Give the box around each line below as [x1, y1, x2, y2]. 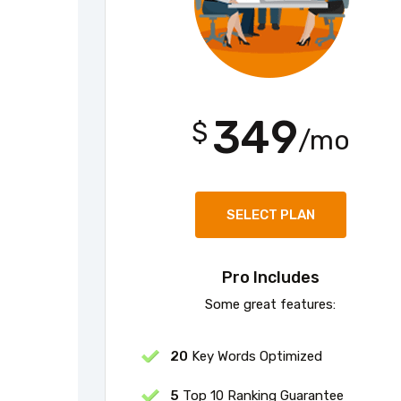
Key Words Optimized [188, 347, 322, 364]
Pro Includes [221, 267, 320, 287]
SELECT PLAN [226, 206, 315, 223]
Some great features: [205, 295, 336, 312]
